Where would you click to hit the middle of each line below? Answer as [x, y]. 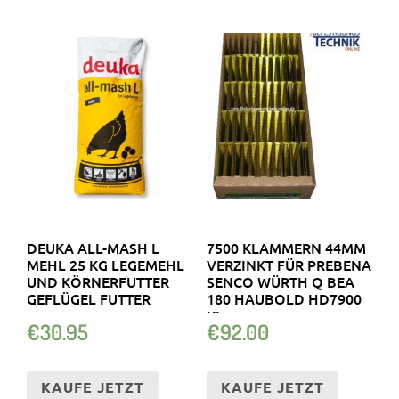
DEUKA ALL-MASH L [93, 248]
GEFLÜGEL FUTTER [89, 299]
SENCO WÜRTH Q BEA [280, 282]
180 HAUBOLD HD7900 [284, 299]
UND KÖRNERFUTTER [98, 282]
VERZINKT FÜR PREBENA [289, 265]
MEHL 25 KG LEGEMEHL [106, 265]
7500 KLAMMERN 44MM [286, 248]
